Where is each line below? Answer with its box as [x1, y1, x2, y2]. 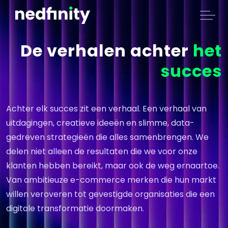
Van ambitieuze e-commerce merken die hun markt [6, 174, 216, 186]
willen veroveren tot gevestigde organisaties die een [6, 188, 215, 200]
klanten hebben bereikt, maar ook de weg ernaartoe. [6, 160, 219, 172]
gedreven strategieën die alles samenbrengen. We [6, 131, 209, 143]
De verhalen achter [20, 39, 193, 62]
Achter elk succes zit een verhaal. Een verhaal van [6, 103, 207, 115]
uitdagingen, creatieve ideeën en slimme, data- [6, 117, 194, 129]
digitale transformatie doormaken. [6, 203, 144, 214]
